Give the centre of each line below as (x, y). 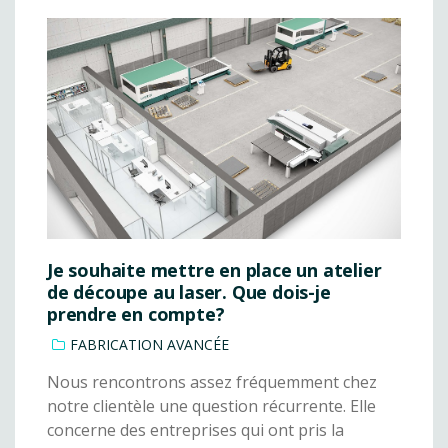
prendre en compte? (136, 314)
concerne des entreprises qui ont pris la (195, 430)
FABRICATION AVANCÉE (149, 345)
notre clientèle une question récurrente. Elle (211, 406)
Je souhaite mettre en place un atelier (214, 270)
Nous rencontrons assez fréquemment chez (212, 382)
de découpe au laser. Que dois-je (189, 292)
